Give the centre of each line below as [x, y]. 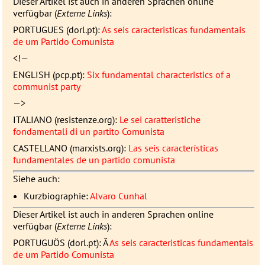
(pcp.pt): [68, 74]
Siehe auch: [36, 178]
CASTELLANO [40, 148]
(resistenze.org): [85, 119]
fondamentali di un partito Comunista [88, 131]
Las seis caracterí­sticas [173, 148]
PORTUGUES [38, 29]
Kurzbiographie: [56, 195]
